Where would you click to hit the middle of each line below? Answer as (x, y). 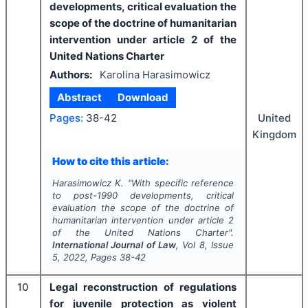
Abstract (80, 98)
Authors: (71, 74)
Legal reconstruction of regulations (143, 287)
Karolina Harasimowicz (155, 74)
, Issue (219, 245)
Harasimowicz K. (88, 183)
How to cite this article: (110, 161)
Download (143, 98)
